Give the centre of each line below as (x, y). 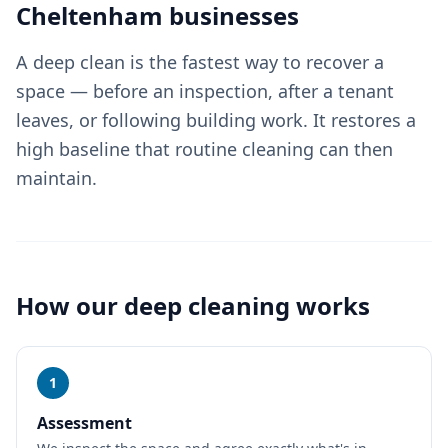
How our (70, 305)
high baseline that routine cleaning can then (204, 149)
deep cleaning (207, 305)
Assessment (84, 423)
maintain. (56, 178)
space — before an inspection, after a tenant (205, 91)
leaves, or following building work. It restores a (216, 120)
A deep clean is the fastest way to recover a (200, 62)
